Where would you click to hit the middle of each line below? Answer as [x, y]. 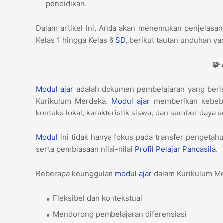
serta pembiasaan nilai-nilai [85, 149]
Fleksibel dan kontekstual [99, 198]
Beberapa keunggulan [75, 174]
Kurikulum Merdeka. [74, 101]
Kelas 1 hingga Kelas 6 [76, 40]
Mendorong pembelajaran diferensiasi [121, 214]
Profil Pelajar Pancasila [175, 149]
